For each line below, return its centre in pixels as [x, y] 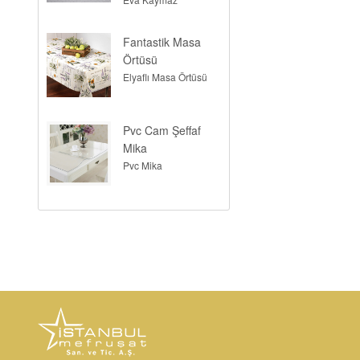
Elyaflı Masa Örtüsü [166, 77]
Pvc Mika [143, 165]
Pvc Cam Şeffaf [162, 130]
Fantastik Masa [162, 42]
